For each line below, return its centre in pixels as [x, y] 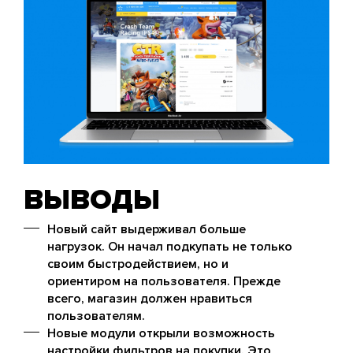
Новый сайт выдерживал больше [147, 229]
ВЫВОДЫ [92, 200]
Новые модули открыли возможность [161, 333]
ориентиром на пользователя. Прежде [164, 281]
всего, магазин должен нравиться [150, 298]
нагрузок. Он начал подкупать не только [170, 246]
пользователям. [96, 316]
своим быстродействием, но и [138, 264]
